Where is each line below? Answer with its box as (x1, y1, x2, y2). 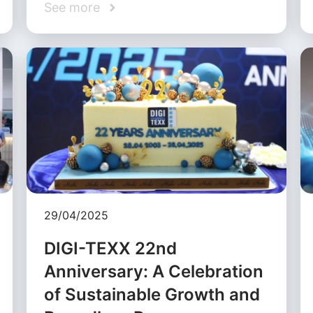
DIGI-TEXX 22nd (44, 238, 177, 259)
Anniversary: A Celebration (44, 261, 264, 282)
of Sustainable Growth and (44, 284, 261, 305)
